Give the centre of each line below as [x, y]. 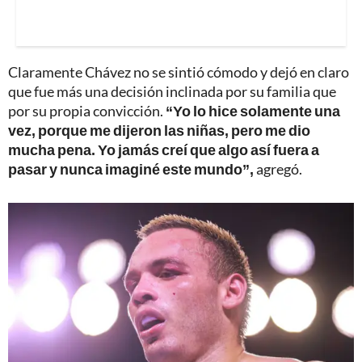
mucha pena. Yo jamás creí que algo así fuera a [164, 149]
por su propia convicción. [87, 110]
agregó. [279, 168]
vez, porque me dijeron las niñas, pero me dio [159, 130]
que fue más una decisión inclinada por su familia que [172, 91]
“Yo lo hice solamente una [253, 110]
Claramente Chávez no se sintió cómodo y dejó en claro [179, 72]
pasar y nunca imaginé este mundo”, [132, 168]
